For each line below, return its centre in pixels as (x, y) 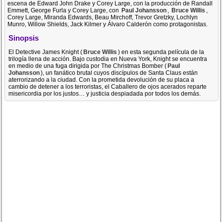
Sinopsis (24, 38)
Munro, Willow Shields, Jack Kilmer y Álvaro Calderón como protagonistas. (108, 24)
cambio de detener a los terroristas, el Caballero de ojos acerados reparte (108, 86)
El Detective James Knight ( (46, 52)
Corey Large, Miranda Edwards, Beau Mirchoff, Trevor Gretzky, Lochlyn (103, 17)
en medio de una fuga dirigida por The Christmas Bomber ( (88, 66)
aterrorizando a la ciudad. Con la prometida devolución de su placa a (102, 80)
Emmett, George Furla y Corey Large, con (64, 10)
